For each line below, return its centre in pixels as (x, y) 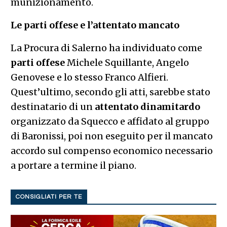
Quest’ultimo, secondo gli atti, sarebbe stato (110, 92)
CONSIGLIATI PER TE (49, 197)
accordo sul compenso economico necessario (111, 150)
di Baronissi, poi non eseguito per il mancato (111, 136)
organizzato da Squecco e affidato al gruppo (110, 121)
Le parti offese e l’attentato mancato (95, 25)
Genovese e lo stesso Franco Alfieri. (89, 77)
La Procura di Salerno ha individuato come (106, 48)
